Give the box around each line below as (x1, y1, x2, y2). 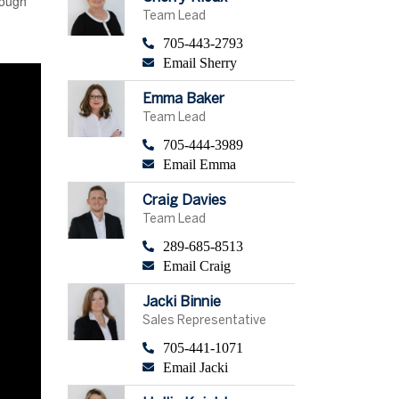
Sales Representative (142, 314, 266, 327)
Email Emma (162, 156, 236, 172)
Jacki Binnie (142, 295, 221, 309)
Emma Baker (142, 92, 224, 106)
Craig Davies (142, 193, 226, 208)
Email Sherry (162, 54, 237, 70)
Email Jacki (162, 359, 228, 375)
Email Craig (162, 257, 231, 273)
